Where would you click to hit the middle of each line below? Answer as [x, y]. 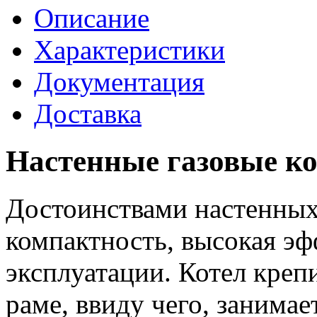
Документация [119, 81]
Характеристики [129, 50]
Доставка [88, 113]
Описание [92, 18]
